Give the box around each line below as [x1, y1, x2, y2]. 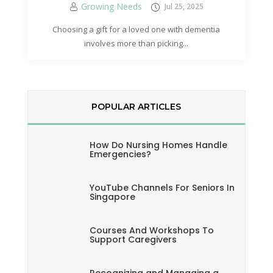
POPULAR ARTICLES [91, 101, 182, 112]
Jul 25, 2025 [162, 1, 204, 12]
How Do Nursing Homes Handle [89, 139, 227, 151]
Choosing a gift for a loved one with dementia [52, 24, 221, 35]
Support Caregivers [89, 233, 177, 246]
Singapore [89, 191, 135, 203]
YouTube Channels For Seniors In [89, 182, 235, 194]
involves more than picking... [84, 38, 189, 49]
